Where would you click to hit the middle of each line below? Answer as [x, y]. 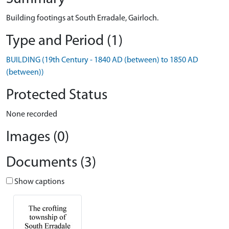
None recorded [32, 114]
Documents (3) [51, 163]
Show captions [39, 182]
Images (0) [38, 137]
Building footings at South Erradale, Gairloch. [82, 18]
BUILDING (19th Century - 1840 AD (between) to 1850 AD [102, 60]
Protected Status [57, 95]
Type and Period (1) [64, 41]
